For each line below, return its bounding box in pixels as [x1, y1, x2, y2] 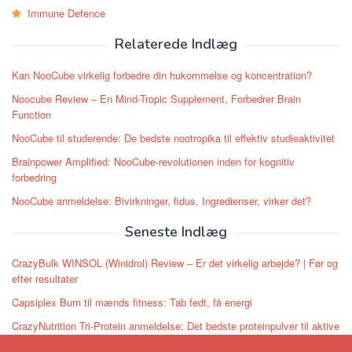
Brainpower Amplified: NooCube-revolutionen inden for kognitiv [12, 154, 295, 170]
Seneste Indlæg [125, 222, 227, 242]
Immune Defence [27, 5, 105, 21]
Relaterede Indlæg [115, 35, 237, 54]
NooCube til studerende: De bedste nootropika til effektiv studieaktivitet [12, 130, 335, 146]
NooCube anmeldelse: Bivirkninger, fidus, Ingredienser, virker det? [12, 193, 311, 209]
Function [12, 107, 51, 123]
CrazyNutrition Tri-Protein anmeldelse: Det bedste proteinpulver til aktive [12, 318, 339, 334]
